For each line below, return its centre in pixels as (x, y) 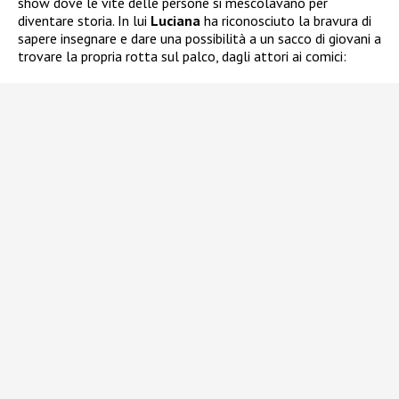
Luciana (175, 21)
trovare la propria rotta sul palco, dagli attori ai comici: (182, 57)
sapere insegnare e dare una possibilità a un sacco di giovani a (199, 39)
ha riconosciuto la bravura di (286, 21)
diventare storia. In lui (84, 21)
